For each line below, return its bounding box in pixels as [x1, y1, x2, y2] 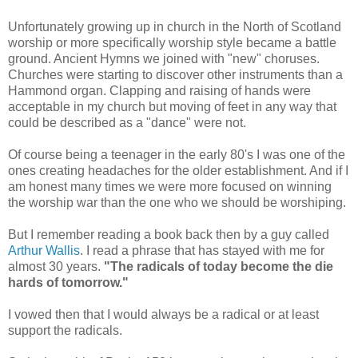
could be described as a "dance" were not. [8, 115, 246, 129]
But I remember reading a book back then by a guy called [8, 227, 329, 241]
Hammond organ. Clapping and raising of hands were [8, 83, 311, 97]
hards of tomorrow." [8, 275, 129, 289]
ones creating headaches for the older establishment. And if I [8, 163, 348, 177]
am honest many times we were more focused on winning [8, 179, 332, 193]
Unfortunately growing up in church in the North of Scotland [8, 19, 341, 34]
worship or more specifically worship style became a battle [8, 35, 336, 50]
